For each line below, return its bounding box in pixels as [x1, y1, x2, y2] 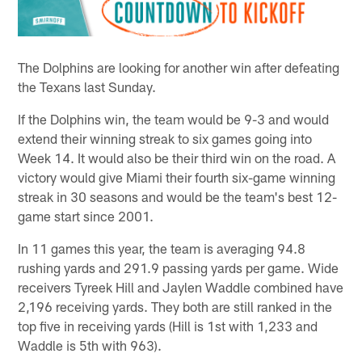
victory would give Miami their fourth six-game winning [18, 169, 336, 186]
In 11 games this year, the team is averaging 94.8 [18, 240, 306, 257]
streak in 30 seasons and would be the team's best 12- [18, 188, 338, 205]
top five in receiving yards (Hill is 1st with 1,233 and [18, 318, 318, 335]
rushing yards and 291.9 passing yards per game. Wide [18, 259, 339, 276]
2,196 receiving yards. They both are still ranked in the [18, 298, 333, 315]
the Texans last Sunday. [18, 78, 157, 95]
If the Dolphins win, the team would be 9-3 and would [18, 111, 330, 128]
